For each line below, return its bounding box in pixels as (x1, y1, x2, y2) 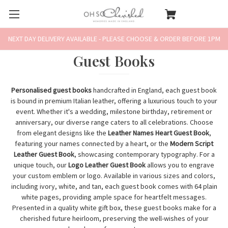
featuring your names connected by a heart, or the (15, 138, 170, 148)
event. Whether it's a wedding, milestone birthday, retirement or (16, 106, 212, 116)
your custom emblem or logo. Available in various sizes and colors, (13, 170, 215, 180)
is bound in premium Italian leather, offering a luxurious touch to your (11, 96, 217, 105)
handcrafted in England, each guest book (93, 85, 217, 95)
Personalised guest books (11, 85, 93, 95)
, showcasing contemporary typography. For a (74, 149, 215, 159)
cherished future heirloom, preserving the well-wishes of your (19, 213, 209, 223)
